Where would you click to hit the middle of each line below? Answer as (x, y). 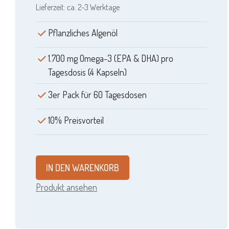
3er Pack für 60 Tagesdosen (97, 95)
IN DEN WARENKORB (83, 167)
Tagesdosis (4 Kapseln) (87, 72)
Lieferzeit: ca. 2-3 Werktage (78, 7)
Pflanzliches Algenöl (83, 33)
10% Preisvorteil (76, 120)
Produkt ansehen (66, 187)
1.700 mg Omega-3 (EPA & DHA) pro (111, 59)
